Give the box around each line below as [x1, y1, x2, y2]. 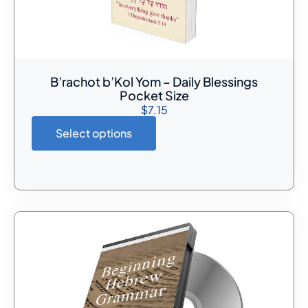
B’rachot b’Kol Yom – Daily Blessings [50, 73, 258, 89]
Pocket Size [119, 87, 189, 103]
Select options [56, 126, 132, 141]
